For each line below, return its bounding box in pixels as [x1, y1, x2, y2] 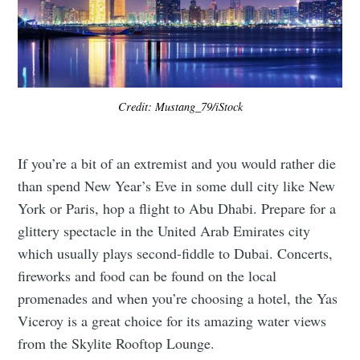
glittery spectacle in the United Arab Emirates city [18, 220, 311, 240]
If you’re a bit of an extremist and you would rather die [18, 153, 337, 173]
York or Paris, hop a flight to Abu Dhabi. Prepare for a [18, 198, 337, 218]
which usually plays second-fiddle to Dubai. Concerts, [18, 243, 333, 263]
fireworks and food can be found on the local [18, 265, 277, 285]
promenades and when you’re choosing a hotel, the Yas [18, 288, 338, 308]
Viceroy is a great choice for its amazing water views [18, 310, 327, 330]
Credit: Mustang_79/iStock [117, 98, 243, 114]
